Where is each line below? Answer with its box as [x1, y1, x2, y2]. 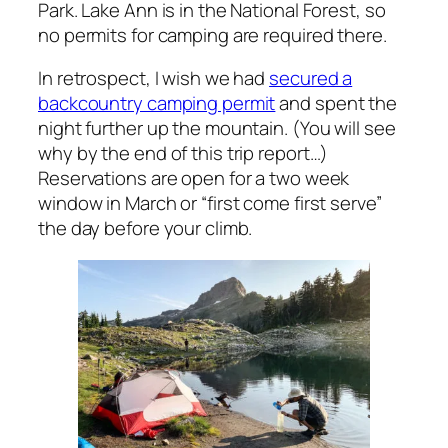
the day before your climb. [38, 215, 253, 242]
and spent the [275, 90, 398, 117]
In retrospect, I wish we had [38, 65, 270, 92]
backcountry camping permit [38, 90, 276, 117]
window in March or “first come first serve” [38, 190, 382, 217]
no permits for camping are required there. [38, 21, 387, 48]
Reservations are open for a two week [38, 165, 350, 192]
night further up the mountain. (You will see [38, 115, 396, 142]
